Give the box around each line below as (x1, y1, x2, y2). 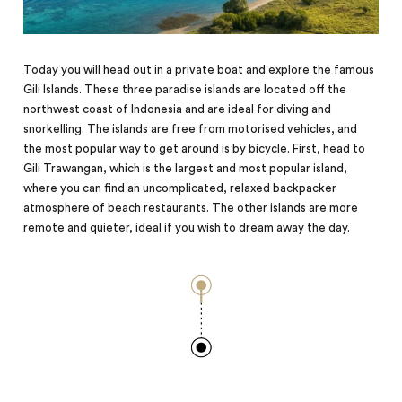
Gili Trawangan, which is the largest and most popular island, (23, 162, 348, 176)
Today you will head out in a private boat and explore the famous (23, 64, 375, 77)
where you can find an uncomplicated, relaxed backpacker (23, 182, 337, 196)
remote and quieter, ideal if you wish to (23, 222, 237, 235)
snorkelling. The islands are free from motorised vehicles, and (23, 123, 358, 136)
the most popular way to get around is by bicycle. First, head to (23, 143, 366, 156)
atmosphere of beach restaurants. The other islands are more (23, 202, 359, 215)
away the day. (276, 222, 351, 235)
